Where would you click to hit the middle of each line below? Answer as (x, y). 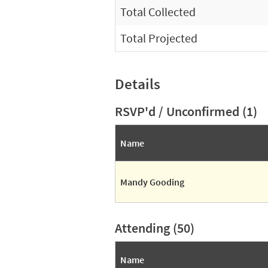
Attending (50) (155, 228)
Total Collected (158, 12)
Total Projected (159, 38)
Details (138, 84)
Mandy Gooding (152, 182)
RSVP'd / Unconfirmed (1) (186, 111)
